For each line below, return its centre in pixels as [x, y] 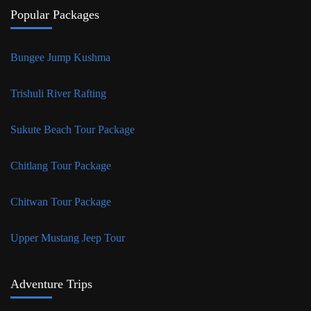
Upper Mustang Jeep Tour [68, 237]
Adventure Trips [51, 284]
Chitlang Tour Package [62, 165]
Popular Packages [55, 14]
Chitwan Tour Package [61, 201]
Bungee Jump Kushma [62, 57]
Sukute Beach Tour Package [74, 129]
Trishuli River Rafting [60, 93]
